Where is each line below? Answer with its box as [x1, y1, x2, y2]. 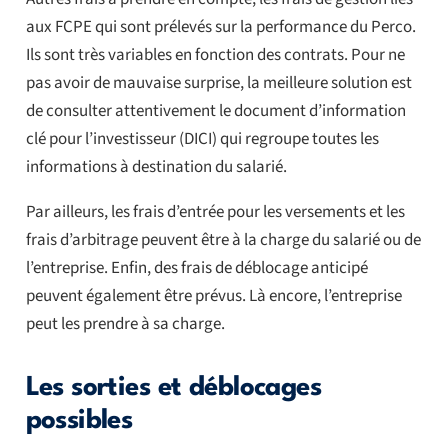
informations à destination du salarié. [25, 154, 287, 179]
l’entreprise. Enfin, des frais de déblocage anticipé [25, 255, 368, 280]
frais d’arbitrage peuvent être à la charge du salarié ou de [25, 227, 421, 252]
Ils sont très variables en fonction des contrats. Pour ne [25, 42, 405, 67]
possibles [25, 407, 133, 434]
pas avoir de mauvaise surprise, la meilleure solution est [25, 70, 412, 95]
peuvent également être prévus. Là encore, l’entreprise [25, 283, 402, 308]
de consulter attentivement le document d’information [25, 98, 406, 123]
